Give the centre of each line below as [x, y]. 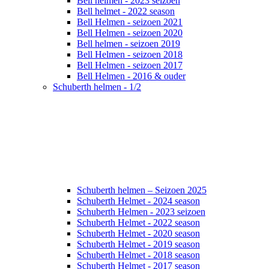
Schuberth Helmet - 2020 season [138, 233]
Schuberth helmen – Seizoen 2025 [142, 190]
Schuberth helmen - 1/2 [97, 86]
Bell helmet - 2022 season [126, 11]
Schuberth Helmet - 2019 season [138, 244]
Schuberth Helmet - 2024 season [138, 201]
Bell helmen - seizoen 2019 [128, 43]
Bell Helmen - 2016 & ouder [131, 76]
